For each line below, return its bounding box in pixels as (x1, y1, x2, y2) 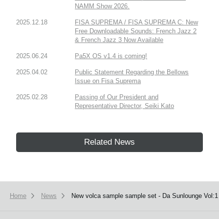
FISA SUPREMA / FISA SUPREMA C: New (75, 19, 198, 26)
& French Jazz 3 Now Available (75, 36, 164, 44)
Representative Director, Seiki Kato (75, 102, 175, 110)
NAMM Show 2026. (75, 2, 130, 10)
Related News (84, 137, 135, 147)
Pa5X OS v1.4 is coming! (75, 52, 148, 60)
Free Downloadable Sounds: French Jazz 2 (75, 27, 197, 35)
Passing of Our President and (75, 93, 159, 101)
